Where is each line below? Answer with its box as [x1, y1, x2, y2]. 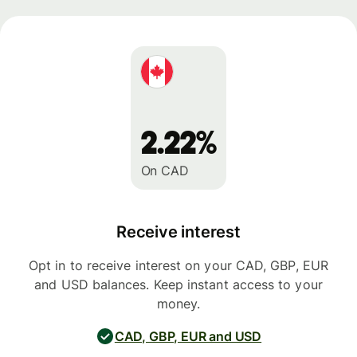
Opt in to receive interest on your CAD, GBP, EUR [29, 257, 328, 274]
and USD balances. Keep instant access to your [34, 277, 323, 293]
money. [156, 296, 201, 312]
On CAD [140, 163, 189, 179]
